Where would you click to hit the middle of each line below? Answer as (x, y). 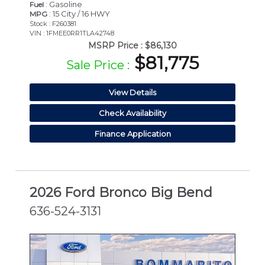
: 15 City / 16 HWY (79, 13)
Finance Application (132, 133)
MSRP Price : (115, 45)
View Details (132, 92)
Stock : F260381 (53, 23)
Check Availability (132, 113)
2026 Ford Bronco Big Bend (121, 192)
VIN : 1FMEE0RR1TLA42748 (72, 33)
